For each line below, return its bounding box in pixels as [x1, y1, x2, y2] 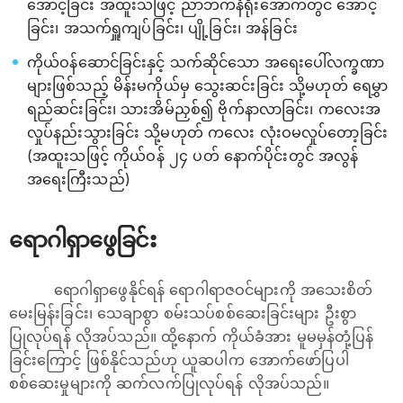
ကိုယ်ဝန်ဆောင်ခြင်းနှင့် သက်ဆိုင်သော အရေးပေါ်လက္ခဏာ [27, 53, 384, 71]
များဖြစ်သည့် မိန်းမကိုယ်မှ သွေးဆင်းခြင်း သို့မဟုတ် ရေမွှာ [27, 76, 389, 94]
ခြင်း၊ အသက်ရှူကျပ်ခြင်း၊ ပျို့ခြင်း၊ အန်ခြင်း [27, 19, 298, 37]
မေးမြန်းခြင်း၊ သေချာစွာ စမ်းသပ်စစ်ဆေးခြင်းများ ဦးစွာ [9, 304, 356, 322]
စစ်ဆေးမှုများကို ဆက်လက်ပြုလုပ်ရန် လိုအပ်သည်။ [9, 374, 329, 392]
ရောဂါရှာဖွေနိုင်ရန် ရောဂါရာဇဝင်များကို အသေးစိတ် [54, 281, 373, 299]
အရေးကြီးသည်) [27, 170, 130, 188]
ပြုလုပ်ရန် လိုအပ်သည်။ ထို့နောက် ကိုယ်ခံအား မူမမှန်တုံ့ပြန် [9, 327, 374, 345]
